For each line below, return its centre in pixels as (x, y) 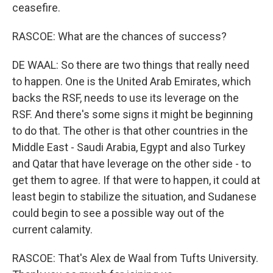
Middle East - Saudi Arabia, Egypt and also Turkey (129, 147)
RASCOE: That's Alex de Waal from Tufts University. (135, 258)
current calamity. (52, 229)
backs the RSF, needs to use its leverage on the (126, 98)
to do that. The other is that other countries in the (130, 131)
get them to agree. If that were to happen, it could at (136, 180)
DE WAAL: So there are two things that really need (131, 65)
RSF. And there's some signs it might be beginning (133, 114)
